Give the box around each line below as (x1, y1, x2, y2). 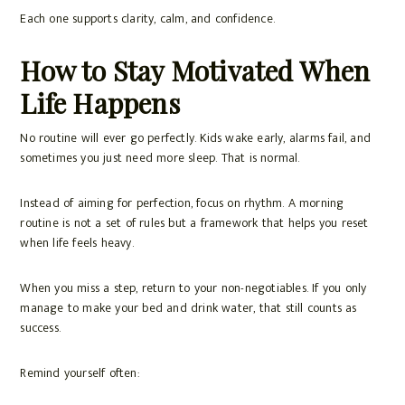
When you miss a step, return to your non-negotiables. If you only (20, 278, 367, 299)
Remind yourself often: (20, 363, 139, 384)
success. (20, 317, 61, 339)
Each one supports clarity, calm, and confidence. (20, 8, 275, 30)
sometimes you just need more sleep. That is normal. (20, 147, 300, 169)
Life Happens (20, 85, 180, 122)
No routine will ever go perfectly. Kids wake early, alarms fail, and (20, 127, 371, 149)
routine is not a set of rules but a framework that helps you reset (20, 212, 369, 234)
